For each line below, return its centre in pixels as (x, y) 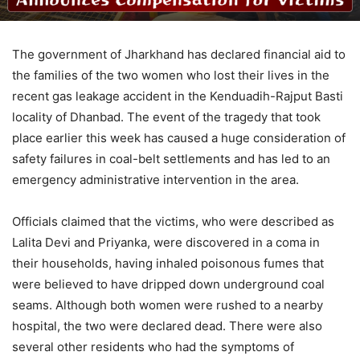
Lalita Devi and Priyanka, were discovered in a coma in (166, 242)
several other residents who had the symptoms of (153, 346)
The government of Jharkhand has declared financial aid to (179, 54)
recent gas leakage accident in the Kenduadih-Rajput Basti (178, 96)
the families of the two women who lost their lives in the (171, 75)
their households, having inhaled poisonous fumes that (168, 263)
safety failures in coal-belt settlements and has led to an (171, 158)
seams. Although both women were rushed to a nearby (168, 305)
